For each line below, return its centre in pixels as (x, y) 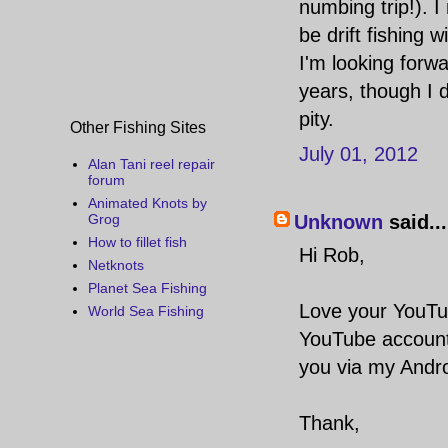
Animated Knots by (147, 203)
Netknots (115, 265)
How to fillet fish (137, 242)
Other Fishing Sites (138, 127)
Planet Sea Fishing (147, 288)
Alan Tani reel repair (151, 164)
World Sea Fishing (145, 311)
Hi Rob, (332, 255)
